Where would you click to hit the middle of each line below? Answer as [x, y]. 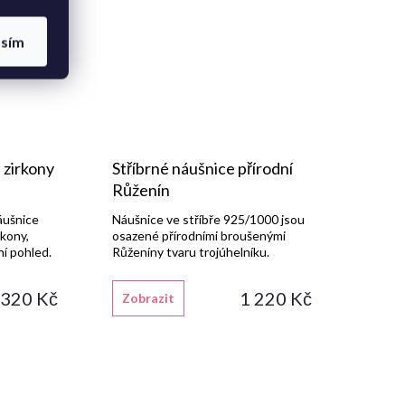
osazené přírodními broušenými [198, 236]
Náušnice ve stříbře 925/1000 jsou [208, 220]
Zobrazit [148, 298]
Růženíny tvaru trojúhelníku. [190, 252]
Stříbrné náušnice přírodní [202, 169]
